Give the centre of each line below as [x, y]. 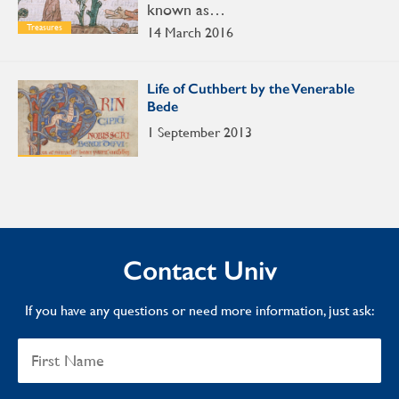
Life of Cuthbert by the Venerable [251, 88]
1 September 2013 [199, 132]
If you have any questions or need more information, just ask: [199, 310]
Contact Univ [199, 270]
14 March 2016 [190, 32]
